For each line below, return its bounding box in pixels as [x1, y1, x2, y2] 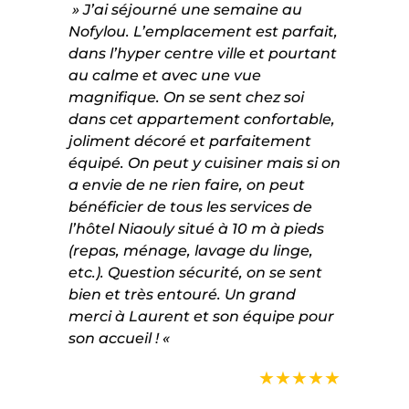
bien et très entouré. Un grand [68, 285, 296, 303]
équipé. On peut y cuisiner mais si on [68, 153, 341, 172]
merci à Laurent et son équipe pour [68, 307, 334, 325]
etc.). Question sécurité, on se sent [68, 263, 322, 281]
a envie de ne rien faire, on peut [68, 175, 305, 194]
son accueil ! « [68, 329, 173, 347]
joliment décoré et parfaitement [68, 131, 311, 150]
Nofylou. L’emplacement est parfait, [68, 22, 338, 40]
